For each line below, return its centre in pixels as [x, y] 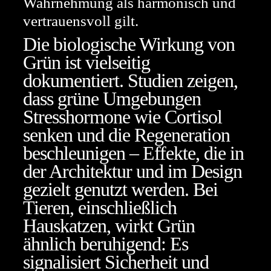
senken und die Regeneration [126, 135]
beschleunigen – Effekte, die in [133, 153]
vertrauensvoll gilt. [81, 21]
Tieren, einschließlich [100, 207]
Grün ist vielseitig [87, 62]
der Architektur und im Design [132, 171]
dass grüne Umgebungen [112, 99]
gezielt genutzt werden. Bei [120, 189]
